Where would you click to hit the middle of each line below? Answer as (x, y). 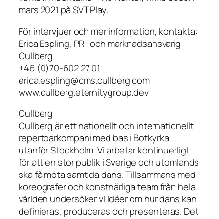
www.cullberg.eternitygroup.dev (84, 92)
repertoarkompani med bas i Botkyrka (94, 138)
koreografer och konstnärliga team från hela (107, 187)
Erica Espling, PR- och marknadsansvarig (100, 43)
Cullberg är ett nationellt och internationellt (106, 126)
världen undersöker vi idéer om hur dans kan (108, 199)
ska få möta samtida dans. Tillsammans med (107, 175)
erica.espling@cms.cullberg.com (84, 80)
